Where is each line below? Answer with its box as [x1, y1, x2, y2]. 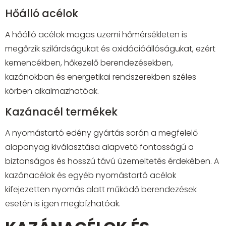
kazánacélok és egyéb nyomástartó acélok [5, 169, 176, 181]
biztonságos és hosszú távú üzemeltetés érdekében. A [5, 155, 219, 167]
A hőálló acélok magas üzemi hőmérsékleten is [5, 29, 187, 41]
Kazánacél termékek [5, 104, 118, 119]
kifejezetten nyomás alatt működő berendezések [5, 183, 197, 195]
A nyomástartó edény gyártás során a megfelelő [5, 127, 198, 139]
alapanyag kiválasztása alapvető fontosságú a [5, 141, 194, 153]
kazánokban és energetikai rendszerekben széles [5, 71, 196, 83]
